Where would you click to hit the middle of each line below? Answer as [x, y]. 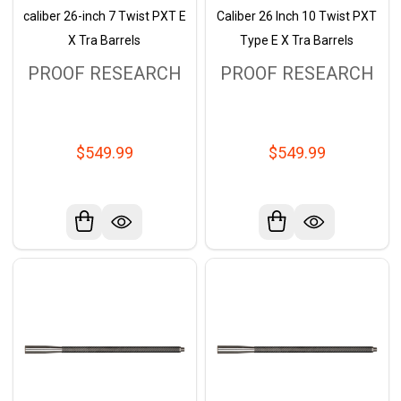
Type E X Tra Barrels [297, 41]
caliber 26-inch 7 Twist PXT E [104, 17]
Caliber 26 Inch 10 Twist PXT [297, 17]
